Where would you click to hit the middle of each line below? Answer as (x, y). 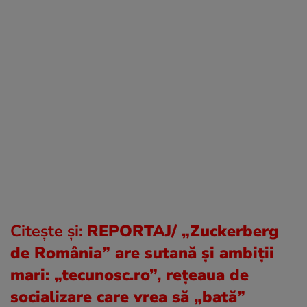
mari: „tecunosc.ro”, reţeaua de (130, 274)
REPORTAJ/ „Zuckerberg (183, 231)
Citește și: (49, 231)
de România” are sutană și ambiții (142, 253)
